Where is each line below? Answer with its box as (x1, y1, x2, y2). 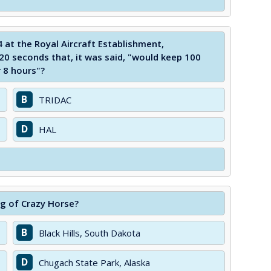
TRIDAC (38, 94, 71, 106)
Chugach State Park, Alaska (38, 256, 150, 269)
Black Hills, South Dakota (38, 227, 140, 239)
